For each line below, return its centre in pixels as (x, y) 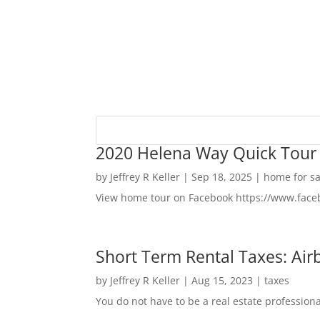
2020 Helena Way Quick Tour (206, 153)
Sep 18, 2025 (222, 177)
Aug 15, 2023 (222, 280)
